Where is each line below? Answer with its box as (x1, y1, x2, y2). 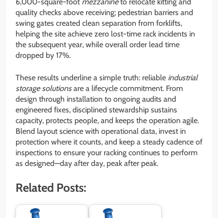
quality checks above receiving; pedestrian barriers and (16, 7, 193, 17)
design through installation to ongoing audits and (16, 94, 176, 104)
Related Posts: (16, 180, 86, 195)
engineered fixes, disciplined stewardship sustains (16, 105, 177, 114)
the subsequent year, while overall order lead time (16, 39, 180, 49)
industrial (168, 73, 198, 82)
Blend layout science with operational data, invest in (16, 126, 186, 136)
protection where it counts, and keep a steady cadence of (16, 137, 202, 146)
